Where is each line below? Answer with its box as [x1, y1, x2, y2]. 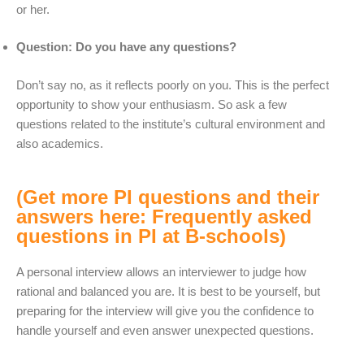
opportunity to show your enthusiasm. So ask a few [16, 97, 287, 111]
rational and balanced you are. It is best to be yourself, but [16, 284, 320, 299]
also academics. [16, 136, 103, 150]
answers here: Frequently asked [16, 206, 312, 228]
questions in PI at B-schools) [16, 225, 286, 248]
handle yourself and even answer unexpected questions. [16, 323, 314, 338]
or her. [16, 2, 50, 16]
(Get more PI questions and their [16, 186, 319, 209]
